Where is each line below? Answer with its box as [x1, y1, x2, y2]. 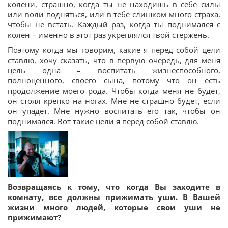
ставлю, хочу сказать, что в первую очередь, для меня [8, 54, 220, 65]
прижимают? [8, 212, 61, 223]
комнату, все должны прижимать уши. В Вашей [8, 192, 220, 203]
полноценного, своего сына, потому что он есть [8, 75, 220, 85]
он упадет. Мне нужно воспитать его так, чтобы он [8, 105, 220, 116]
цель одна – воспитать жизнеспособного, [8, 65, 220, 75]
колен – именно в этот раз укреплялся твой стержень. [8, 29, 209, 40]
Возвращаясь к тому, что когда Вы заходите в [8, 182, 220, 192]
